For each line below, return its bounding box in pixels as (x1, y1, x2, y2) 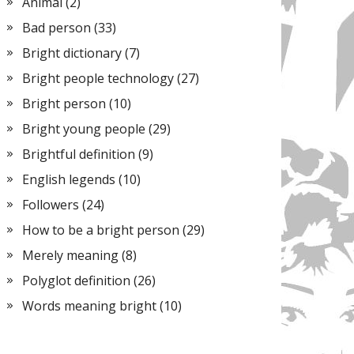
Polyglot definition (22, 272, 130, 289)
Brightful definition (22, 145, 135, 163)
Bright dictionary (22, 44, 122, 62)
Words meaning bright (22, 297, 156, 314)
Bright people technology (22, 70, 174, 87)
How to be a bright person (22, 221, 179, 239)
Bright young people (22, 120, 145, 137)
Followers (22, 196, 79, 213)
